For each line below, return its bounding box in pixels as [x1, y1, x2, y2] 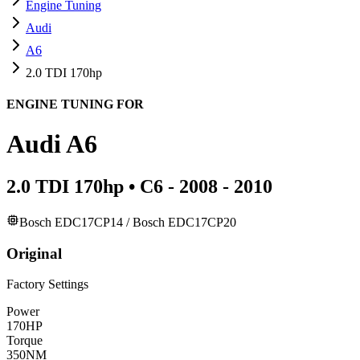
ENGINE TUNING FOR [6, 97, 144, 112]
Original [6, 244, 62, 262]
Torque [6, 333, 43, 348]
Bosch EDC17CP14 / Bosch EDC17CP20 [19, 215, 236, 230]
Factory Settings [6, 277, 88, 292]
